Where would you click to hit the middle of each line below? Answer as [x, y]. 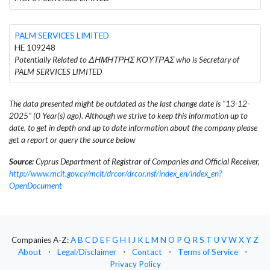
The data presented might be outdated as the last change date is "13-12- [129, 103]
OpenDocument [36, 185]
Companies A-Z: [41, 240]
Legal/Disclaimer [87, 252]
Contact [147, 252]
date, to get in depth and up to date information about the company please [133, 127]
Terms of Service [208, 252]
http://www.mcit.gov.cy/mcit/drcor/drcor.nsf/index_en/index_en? [115, 173]
